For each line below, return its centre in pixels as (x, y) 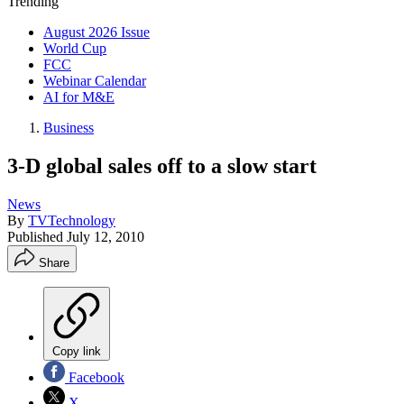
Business (69, 128)
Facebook (95, 377)
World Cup (75, 48)
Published (37, 236)
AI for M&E (79, 97)
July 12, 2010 (106, 236)
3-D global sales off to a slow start (162, 165)
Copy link (77, 351)
